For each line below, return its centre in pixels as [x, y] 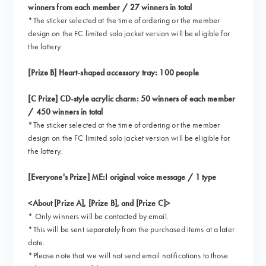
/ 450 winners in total [66, 112]
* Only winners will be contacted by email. [98, 216]
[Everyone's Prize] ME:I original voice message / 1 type [122, 177]
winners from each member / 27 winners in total [110, 7]
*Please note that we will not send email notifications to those [128, 256]
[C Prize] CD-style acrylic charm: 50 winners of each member [132, 99]
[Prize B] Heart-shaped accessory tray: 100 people [113, 73]
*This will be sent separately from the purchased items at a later [131, 229]
